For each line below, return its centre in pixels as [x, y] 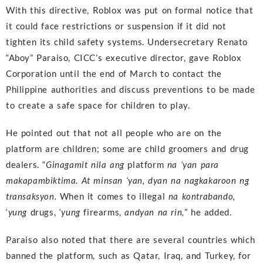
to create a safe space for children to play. [100, 105]
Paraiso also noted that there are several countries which [131, 240]
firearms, [104, 212]
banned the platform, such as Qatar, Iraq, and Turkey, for [129, 256]
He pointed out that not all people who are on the [114, 133]
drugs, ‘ [44, 212]
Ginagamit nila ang [85, 165]
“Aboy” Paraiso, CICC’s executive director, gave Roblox [124, 58]
